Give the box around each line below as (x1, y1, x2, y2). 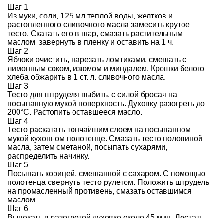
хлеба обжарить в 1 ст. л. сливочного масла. (7, 73, 166, 82)
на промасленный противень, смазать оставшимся (7, 187, 192, 196)
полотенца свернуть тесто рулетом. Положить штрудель (7, 178, 209, 187)
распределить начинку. (7, 152, 89, 161)
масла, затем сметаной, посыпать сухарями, (7, 143, 167, 152)
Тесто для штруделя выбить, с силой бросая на (7, 91, 177, 99)
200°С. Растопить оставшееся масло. (7, 108, 142, 117)
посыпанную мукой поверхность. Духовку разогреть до (7, 99, 205, 108)
